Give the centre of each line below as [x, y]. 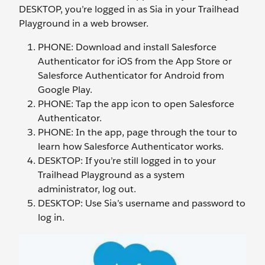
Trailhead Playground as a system [111, 175]
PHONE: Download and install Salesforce [127, 47]
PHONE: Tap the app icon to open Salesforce [136, 104]
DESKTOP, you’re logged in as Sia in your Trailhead [129, 9]
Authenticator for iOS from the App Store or [135, 62]
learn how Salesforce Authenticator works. [131, 147]
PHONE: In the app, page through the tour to [138, 132]
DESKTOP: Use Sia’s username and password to [142, 203]
